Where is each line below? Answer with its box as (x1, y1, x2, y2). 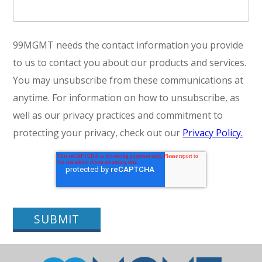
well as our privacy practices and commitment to (13, 108, 223, 122)
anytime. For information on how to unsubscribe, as (13, 91, 240, 104)
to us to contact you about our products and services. (13, 56, 247, 69)
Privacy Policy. (182, 126, 243, 139)
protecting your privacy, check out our (13, 126, 183, 139)
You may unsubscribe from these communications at (13, 73, 244, 87)
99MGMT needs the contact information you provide (13, 38, 244, 51)
